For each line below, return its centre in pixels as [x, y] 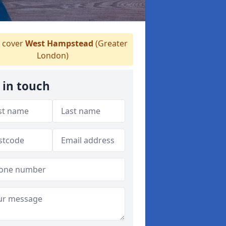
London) [52, 55]
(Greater [110, 43]
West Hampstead [59, 43]
